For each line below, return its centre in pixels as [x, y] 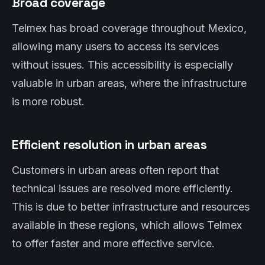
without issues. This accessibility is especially [122, 65]
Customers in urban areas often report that [115, 170]
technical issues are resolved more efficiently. [122, 188]
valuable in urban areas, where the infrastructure [129, 83]
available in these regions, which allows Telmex [127, 225]
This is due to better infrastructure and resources [131, 207]
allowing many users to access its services [115, 46]
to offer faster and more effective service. [113, 243]
